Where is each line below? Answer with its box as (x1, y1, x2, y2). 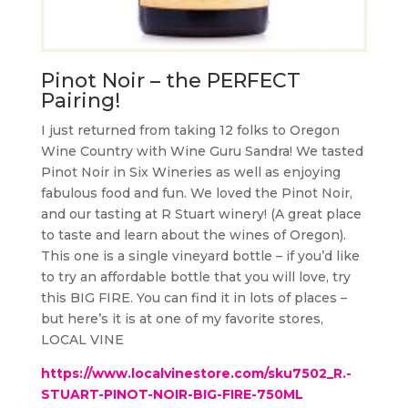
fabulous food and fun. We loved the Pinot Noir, (40, 185, 352, 202)
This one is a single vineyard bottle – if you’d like (40, 248, 360, 265)
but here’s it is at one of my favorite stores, (40, 311, 323, 328)
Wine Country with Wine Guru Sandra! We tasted (40, 143, 363, 160)
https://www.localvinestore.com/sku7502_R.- (40, 365, 352, 382)
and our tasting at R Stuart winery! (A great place (40, 206, 362, 223)
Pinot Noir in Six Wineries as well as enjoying (40, 164, 341, 181)
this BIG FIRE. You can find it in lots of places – (40, 290, 347, 307)
